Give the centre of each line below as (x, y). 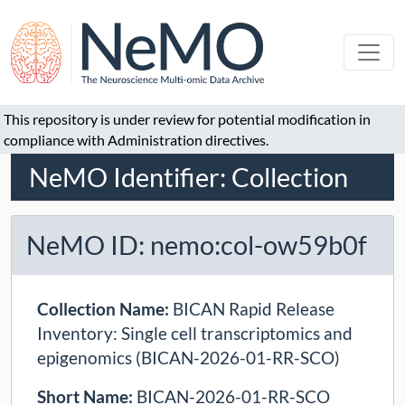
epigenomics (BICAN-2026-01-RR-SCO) (188, 358)
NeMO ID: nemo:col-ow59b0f (197, 245)
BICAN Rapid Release (254, 309)
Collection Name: (105, 309)
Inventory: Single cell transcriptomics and (195, 334)
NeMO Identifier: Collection (188, 177)
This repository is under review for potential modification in (187, 119)
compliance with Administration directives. (136, 140)
